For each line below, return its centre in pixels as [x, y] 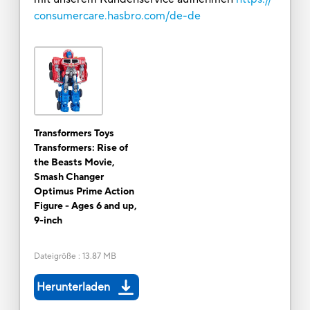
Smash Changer [69, 177]
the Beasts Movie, [74, 162]
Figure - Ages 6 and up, [85, 206]
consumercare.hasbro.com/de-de [117, 16]
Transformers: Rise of [81, 148]
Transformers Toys [74, 133]
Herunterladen [73, 287]
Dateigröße [55, 256]
